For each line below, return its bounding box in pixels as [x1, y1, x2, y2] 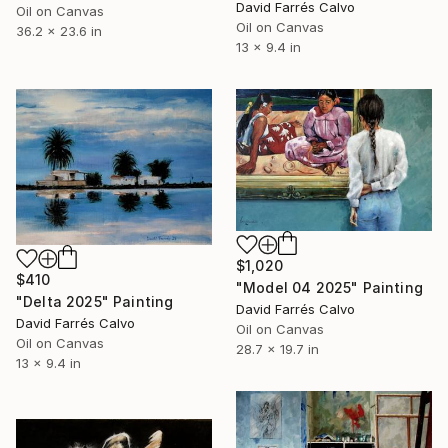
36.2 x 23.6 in [16, 23, 102, 40]
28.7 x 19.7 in [236, 341, 319, 358]
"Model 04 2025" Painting [236, 279, 423, 297]
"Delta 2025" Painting [16, 293, 174, 311]
